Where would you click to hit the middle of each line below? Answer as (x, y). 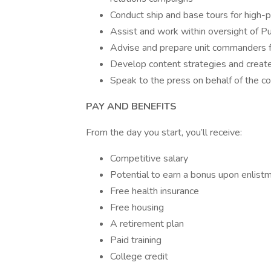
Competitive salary (149, 158)
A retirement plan (147, 224)
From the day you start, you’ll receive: (164, 132)
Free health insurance (155, 191)
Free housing (137, 207)
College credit (139, 256)
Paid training (136, 240)
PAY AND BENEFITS (131, 106)
